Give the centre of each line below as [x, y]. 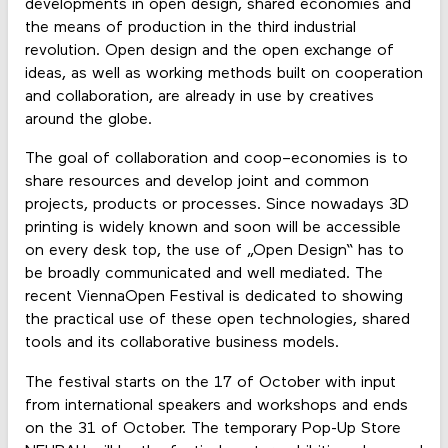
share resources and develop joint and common [196, 182]
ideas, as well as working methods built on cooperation [223, 74]
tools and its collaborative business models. [181, 343]
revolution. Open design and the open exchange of [209, 51]
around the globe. [88, 120]
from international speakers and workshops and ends [216, 405]
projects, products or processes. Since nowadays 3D [216, 205]
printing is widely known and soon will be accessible [212, 228]
